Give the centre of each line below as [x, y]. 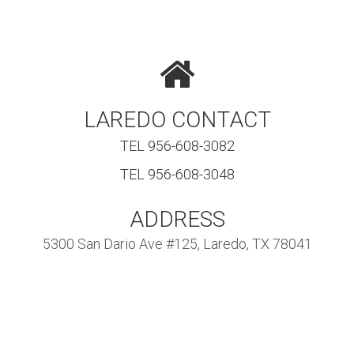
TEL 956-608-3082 [177, 145]
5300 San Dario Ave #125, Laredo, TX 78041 [177, 243]
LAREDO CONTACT [177, 119]
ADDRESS [177, 219]
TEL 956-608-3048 [177, 174]
